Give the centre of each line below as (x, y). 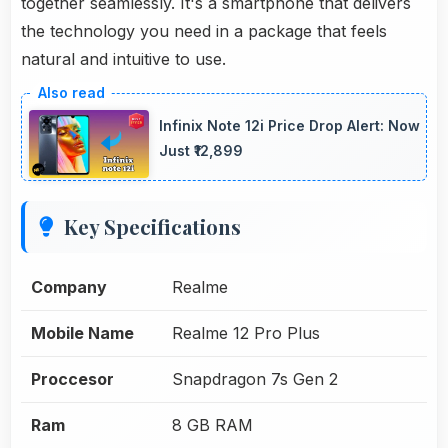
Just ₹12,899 (201, 151)
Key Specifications (152, 226)
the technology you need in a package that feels (204, 31)
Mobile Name (82, 332)
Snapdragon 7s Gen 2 (255, 378)
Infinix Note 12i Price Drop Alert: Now (289, 126)
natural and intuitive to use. (123, 59)
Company (69, 286)
